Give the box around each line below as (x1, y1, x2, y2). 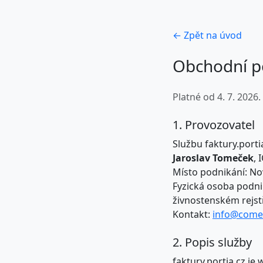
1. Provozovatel (173, 117, 255, 133)
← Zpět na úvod (173, 29, 242, 42)
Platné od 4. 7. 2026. (173, 90, 261, 103)
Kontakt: (173, 208, 213, 221)
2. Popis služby (173, 234, 252, 250)
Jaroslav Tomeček (173, 151, 254, 164)
